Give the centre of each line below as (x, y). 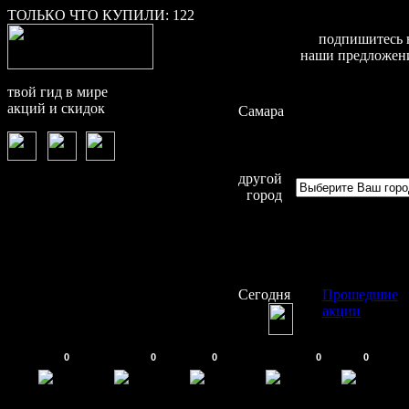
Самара (261, 111)
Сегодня (264, 294)
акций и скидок (56, 108)
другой (260, 178)
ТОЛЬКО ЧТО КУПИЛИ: (90, 15)
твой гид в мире (58, 92)
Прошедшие (360, 294)
